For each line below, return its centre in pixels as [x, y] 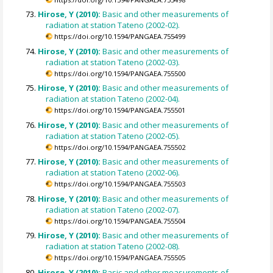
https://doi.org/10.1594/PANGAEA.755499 [120, 37]
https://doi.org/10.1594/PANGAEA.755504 [120, 221]
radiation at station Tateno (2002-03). [113, 62]
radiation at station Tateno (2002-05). [113, 136]
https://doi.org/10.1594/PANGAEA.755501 [120, 110]
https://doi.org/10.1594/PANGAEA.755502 [120, 147]
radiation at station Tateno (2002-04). [113, 99]
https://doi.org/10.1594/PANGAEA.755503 [120, 184]
